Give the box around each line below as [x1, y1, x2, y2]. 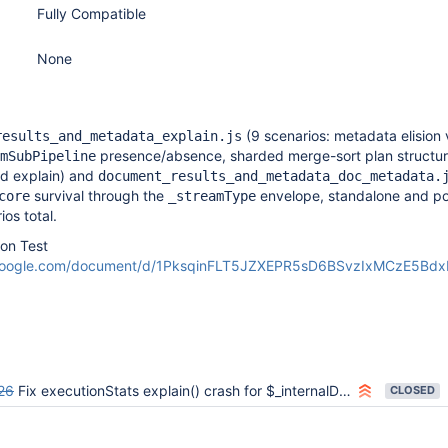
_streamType [168, 188, 256, 204]
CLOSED [390, 383, 435, 397]
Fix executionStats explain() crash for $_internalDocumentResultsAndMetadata [18, 382, 339, 399]
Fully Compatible [37, 5, 146, 22]
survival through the [30, 187, 168, 204]
